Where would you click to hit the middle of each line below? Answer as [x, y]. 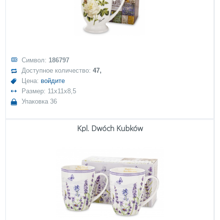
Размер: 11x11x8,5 [49, 91]
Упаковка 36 [40, 101]
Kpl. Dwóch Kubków [110, 128]
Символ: [35, 60]
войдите [53, 81]
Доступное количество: [57, 70]
